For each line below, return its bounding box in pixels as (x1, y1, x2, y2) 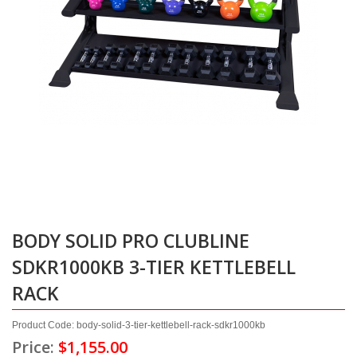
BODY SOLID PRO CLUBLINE (12, 228, 249, 253)
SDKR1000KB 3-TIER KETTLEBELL (12, 254, 296, 280)
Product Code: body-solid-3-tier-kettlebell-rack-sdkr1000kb (12, 320, 265, 331)
